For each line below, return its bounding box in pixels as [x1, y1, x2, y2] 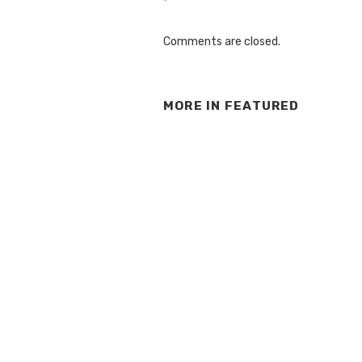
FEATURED [224, 99, 300, 114]
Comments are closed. [163, 35, 280, 49]
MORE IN [163, 99, 225, 114]
